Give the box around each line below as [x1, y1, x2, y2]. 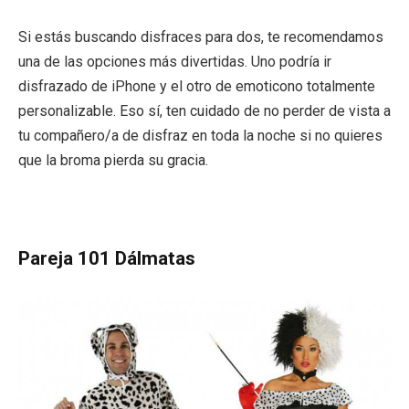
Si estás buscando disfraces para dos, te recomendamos [18, 28, 383, 46]
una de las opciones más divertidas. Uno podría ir [18, 53, 331, 70]
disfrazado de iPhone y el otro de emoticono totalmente [18, 78, 375, 95]
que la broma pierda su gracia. [18, 152, 208, 169]
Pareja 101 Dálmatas [18, 247, 195, 270]
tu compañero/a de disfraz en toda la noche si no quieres [18, 127, 383, 144]
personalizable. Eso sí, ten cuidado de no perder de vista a [18, 102, 391, 120]
